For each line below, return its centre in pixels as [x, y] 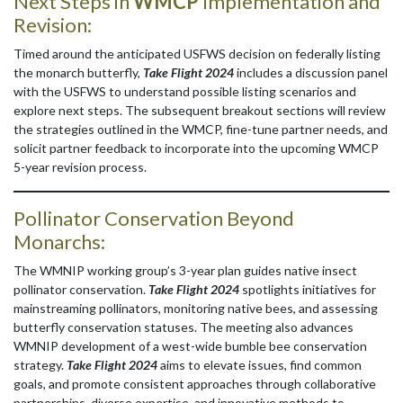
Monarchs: [59, 242]
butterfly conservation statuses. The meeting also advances [184, 327]
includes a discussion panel [311, 73]
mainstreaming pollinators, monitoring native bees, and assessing [196, 309]
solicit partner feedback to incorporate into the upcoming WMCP [196, 148]
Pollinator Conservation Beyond [154, 219]
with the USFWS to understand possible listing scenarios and [185, 92]
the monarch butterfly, [78, 73]
